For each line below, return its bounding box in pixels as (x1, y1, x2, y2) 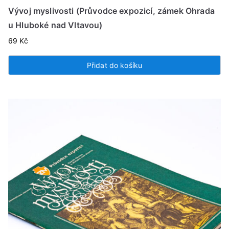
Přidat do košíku (86, 61, 143, 70)
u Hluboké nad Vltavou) (8, 20, 103, 31)
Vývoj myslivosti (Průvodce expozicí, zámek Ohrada (8, 6, 215, 16)
